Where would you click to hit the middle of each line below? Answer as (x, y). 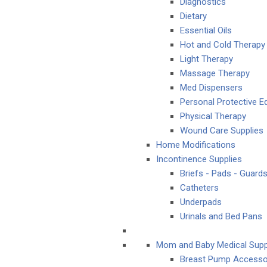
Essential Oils (206, 30)
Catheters (199, 188)
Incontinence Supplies (199, 159)
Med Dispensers (211, 88)
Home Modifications (196, 145)
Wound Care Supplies (222, 131)
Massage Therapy (215, 73)
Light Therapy (207, 59)
